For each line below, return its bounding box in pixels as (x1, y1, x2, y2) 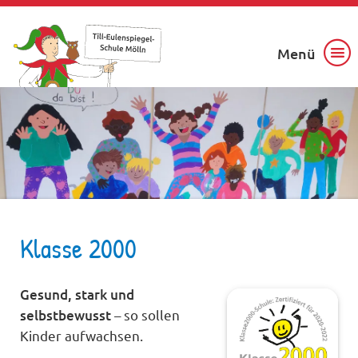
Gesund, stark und (20, 284, 135, 304)
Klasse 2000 (20, 230, 137, 266)
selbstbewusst (20, 305, 112, 324)
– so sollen (111, 305, 181, 323)
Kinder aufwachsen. (20, 326, 144, 344)
